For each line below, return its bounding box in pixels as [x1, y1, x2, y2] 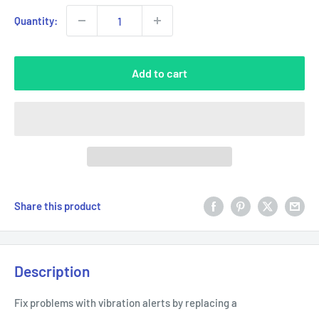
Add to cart [132, 66, 187, 80]
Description [14, 262, 90, 281]
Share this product [14, 199, 101, 213]
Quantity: [14, 14, 58, 27]
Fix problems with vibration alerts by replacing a [14, 296, 237, 309]
